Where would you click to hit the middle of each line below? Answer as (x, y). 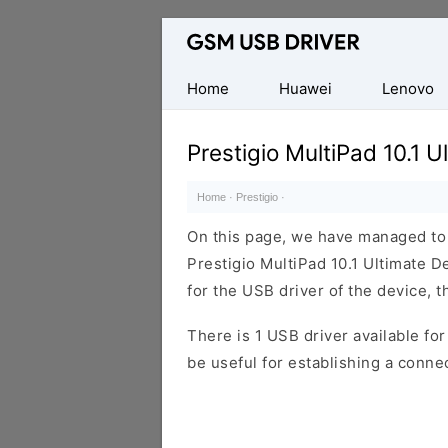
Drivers (190, 139)
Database (197, 31)
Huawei (305, 88)
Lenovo (408, 88)
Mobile (187, 85)
